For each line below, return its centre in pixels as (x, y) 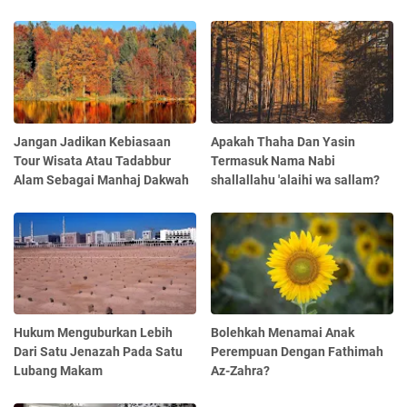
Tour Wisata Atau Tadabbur (92, 160)
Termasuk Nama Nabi (273, 160)
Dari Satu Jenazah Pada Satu (98, 352)
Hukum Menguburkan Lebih (93, 333)
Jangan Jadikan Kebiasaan (92, 141)
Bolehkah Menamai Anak (283, 333)
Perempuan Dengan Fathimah (298, 352)
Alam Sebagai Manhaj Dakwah (101, 179)
